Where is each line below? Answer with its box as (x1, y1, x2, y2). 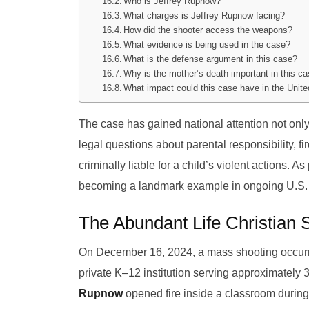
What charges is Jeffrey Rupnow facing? (123, 10, 286, 21)
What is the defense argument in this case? (123, 53, 298, 64)
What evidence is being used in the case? (123, 39, 291, 50)
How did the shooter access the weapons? (123, 24, 293, 35)
